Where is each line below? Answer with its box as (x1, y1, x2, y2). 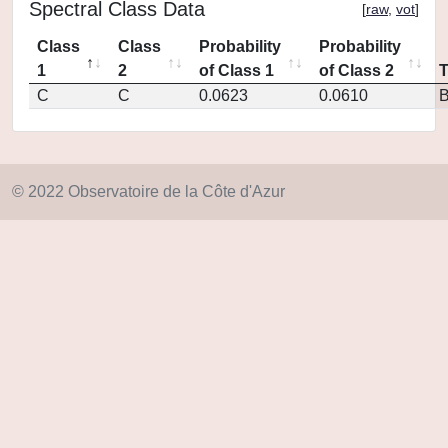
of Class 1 (199, 62, 274, 79)
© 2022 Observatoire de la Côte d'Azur (12, 183, 285, 200)
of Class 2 (319, 62, 394, 79)
